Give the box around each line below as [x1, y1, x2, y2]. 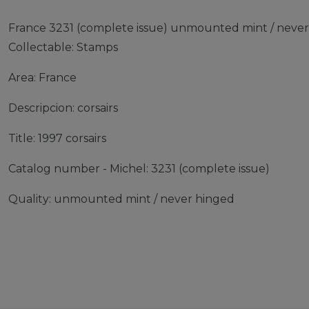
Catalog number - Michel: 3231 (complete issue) [8, 162, 270, 175]
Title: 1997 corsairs [8, 132, 106, 145]
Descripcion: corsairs [8, 101, 118, 114]
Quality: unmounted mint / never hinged [8, 192, 235, 206]
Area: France [8, 71, 77, 84]
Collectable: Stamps [8, 41, 118, 54]
